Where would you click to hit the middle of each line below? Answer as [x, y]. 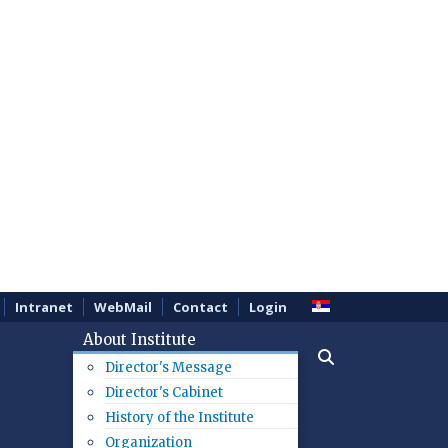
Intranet [44, 307]
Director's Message [168, 367]
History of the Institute [179, 417]
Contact [200, 307]
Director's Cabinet [164, 392]
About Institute [139, 339]
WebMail [123, 307]
